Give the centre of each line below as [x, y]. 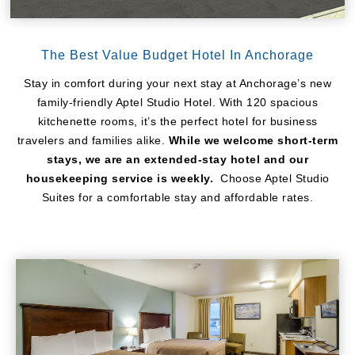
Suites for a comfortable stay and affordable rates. [177, 197]
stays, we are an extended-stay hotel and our [177, 159]
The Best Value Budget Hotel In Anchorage [177, 55]
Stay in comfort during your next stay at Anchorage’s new [177, 83]
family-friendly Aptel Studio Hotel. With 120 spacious [177, 102]
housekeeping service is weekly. [121, 178]
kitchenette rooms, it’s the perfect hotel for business [177, 121]
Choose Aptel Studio [273, 178]
